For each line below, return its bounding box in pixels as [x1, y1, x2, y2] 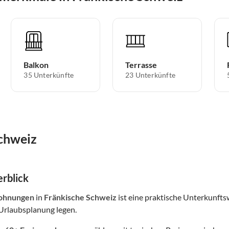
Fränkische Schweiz [44, 192, 117, 202]
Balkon [24, 59, 49, 70]
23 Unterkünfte [125, 70, 175, 79]
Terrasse [125, 59, 157, 70]
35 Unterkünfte [24, 70, 74, 79]
